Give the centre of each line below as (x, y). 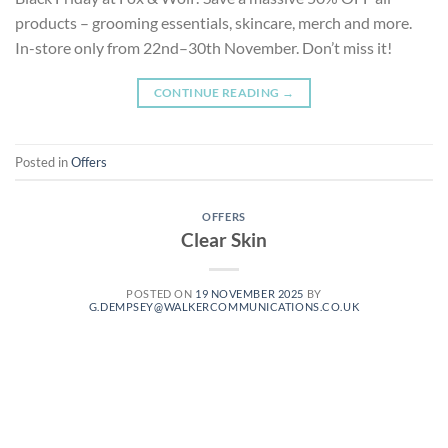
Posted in (43, 161)
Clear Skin (224, 239)
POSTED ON (160, 293)
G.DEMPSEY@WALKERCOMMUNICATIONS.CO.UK (224, 306)
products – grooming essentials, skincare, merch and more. (213, 23)
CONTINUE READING (217, 93)
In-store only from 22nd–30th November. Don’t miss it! (203, 48)
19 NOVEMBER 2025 (249, 293)
